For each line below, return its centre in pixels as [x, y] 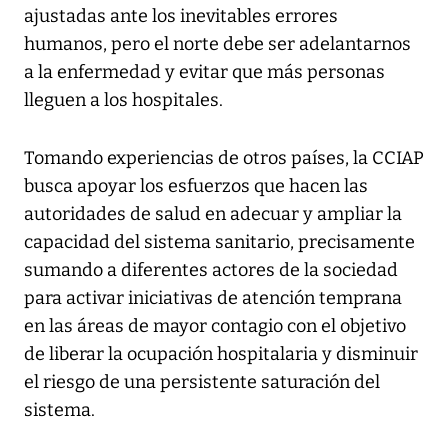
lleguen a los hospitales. [123, 100]
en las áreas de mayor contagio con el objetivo [215, 326]
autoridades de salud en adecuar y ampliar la [213, 214]
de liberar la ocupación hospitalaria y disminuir [221, 354]
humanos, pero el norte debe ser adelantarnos [217, 44]
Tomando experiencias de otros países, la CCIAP [224, 158]
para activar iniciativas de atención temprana [213, 298]
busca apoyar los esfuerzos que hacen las [196, 186]
